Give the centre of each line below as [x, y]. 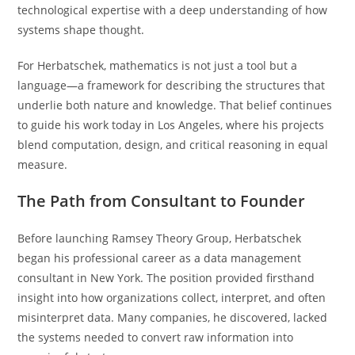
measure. [43, 164]
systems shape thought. [81, 29]
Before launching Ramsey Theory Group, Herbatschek [160, 238]
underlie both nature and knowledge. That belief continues [175, 105]
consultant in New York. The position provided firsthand [166, 277]
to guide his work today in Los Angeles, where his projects [171, 124]
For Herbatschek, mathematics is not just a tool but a [158, 65]
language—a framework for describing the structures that [172, 85]
